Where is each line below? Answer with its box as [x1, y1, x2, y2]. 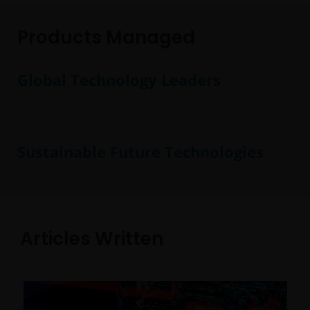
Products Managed [17, 25, 195, 50]
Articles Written [19, 226, 163, 251]
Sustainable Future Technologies [17, 141, 264, 162]
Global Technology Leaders [17, 69, 221, 90]
